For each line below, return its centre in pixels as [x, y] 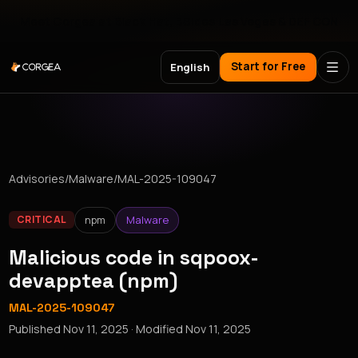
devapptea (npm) [93, 280]
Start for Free [268, 67]
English [190, 67]
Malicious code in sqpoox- [134, 257]
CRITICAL [42, 220]
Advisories [37, 179]
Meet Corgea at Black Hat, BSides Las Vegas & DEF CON [179, 21]
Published [36, 328]
